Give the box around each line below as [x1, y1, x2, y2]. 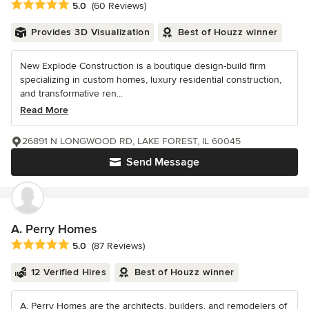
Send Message [126, 154, 199, 169]
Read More [20, 103, 68, 116]
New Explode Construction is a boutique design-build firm [20, 59, 266, 72]
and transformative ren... [20, 87, 123, 99]
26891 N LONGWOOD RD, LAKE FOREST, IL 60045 [22, 134, 241, 147]
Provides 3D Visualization [30, 26, 150, 38]
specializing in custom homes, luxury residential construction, [20, 73, 281, 86]
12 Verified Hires [30, 266, 106, 278]
